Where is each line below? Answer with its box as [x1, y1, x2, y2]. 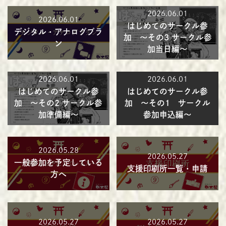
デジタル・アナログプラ [14, 27, 103, 36]
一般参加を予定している [14, 158, 103, 167]
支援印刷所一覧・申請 [127, 164, 208, 173]
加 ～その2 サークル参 [14, 99, 103, 107]
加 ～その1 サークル [125, 99, 211, 107]
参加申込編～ [143, 110, 192, 119]
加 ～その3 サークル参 [123, 33, 212, 42]
